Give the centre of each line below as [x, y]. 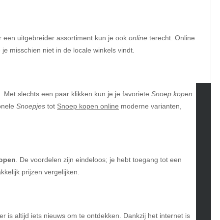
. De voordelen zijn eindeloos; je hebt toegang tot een [99, 159]
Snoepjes [31, 106]
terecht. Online [171, 38]
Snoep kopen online [88, 106]
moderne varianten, [150, 106]
